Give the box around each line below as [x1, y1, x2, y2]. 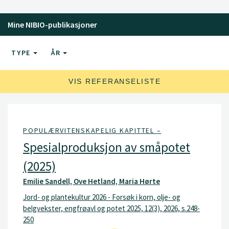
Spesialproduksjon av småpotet [23, 139, 190, 155]
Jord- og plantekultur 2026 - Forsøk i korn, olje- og [23, 192, 180, 202]
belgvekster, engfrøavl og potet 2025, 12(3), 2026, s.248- [23, 203, 200, 213]
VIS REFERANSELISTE [68, 77, 161, 85]
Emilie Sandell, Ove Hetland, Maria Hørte [23, 176, 160, 186]
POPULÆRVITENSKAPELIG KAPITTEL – [23, 125, 162, 135]
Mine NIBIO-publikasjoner [8, 19, 97, 30]
